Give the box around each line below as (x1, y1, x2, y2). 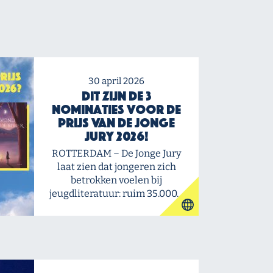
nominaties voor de (52, 105, 181, 114)
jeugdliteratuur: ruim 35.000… (49, 188, 183, 199)
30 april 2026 (88, 76, 144, 87)
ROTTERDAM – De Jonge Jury (52, 147, 181, 159)
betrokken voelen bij (71, 174, 162, 186)
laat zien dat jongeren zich (57, 161, 176, 172)
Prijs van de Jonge (58, 118, 175, 127)
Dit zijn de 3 (81, 91, 152, 101)
